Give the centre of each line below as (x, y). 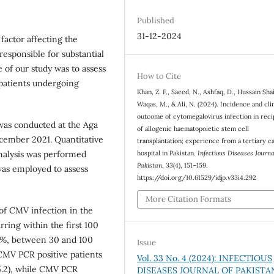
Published (156, 21)
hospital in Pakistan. (168, 153)
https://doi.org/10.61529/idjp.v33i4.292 (197, 178)
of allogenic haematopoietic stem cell (193, 129)
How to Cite (159, 76)
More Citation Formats (189, 199)
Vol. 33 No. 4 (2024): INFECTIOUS (205, 258)
